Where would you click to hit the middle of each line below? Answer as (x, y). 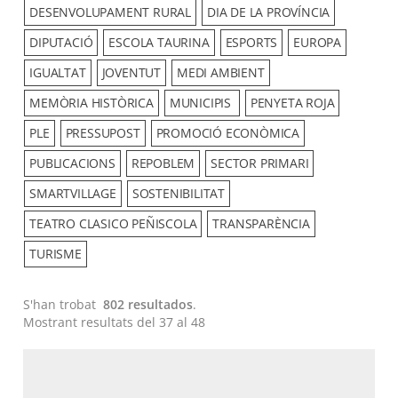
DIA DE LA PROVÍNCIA (269, 12)
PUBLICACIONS (72, 163)
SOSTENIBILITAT (179, 193)
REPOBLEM (163, 163)
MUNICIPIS (202, 103)
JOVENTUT (131, 72)
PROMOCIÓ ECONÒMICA (228, 133)
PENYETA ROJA (292, 103)
